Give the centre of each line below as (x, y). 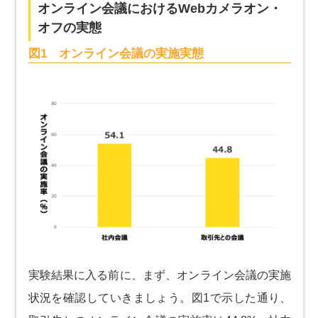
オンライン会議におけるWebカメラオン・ (159, 9)
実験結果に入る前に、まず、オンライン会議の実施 (160, 275)
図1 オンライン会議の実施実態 (116, 54)
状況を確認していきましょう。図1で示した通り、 (160, 298)
